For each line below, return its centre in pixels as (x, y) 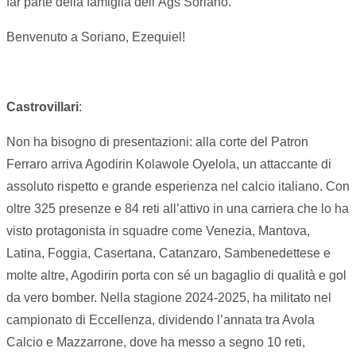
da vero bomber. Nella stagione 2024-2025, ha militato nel (169, 298)
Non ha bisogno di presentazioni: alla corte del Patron (157, 142)
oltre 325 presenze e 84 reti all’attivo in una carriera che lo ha (178, 209)
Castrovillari (43, 107)
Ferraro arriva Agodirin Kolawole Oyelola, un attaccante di (169, 164)
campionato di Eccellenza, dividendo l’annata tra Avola (161, 320)
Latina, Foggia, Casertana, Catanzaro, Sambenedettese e (168, 253)
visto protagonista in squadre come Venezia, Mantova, (158, 231)
